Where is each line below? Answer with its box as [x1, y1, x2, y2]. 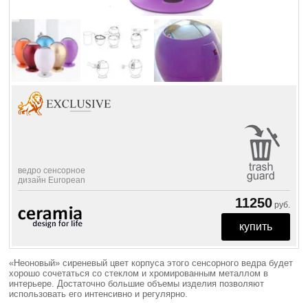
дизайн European [17, 175, 85, 185]
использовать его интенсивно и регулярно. [9, 288, 188, 299]
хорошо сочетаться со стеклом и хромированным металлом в [9, 267, 269, 278]
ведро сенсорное [17, 165, 85, 175]
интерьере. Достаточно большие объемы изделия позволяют [9, 278, 265, 289]
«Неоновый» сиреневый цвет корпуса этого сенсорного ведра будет [9, 257, 294, 268]
